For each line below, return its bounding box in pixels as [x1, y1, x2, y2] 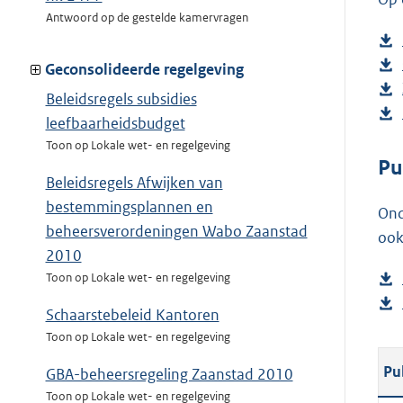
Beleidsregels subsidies [45, 89, 197, 110]
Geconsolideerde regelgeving [45, 59, 244, 80]
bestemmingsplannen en [45, 197, 213, 218]
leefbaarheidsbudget [45, 113, 185, 134]
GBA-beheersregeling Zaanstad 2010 [45, 364, 293, 385]
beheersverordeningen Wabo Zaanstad [45, 221, 308, 242]
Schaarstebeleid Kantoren [45, 305, 219, 326]
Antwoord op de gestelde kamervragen [45, 10, 248, 26]
